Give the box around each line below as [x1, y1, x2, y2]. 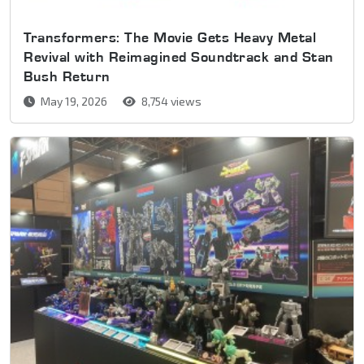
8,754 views [139, 94, 201, 109]
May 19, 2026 [38, 94, 110, 109]
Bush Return [24, 67, 110, 85]
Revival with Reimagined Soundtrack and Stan [24, 48, 334, 66]
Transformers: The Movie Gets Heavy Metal [24, 28, 316, 46]
